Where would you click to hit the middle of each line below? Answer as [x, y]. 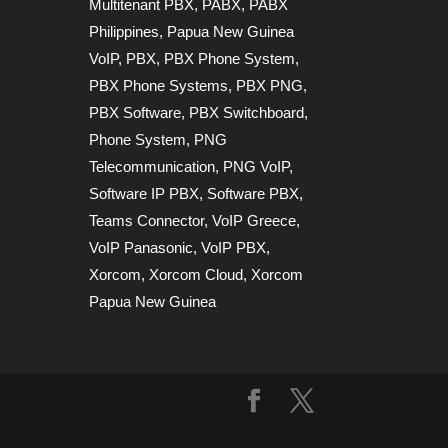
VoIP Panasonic [141, 247]
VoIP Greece [254, 220]
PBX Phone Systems [159, 85]
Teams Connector [147, 220]
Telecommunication [152, 166]
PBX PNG [270, 85]
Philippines [124, 31]
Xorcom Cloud [196, 274]
